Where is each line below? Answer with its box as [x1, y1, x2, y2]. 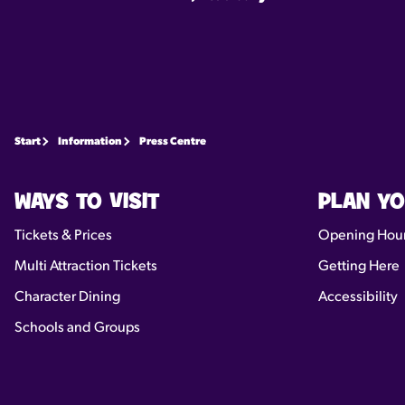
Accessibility [318, 289, 398, 305]
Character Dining [14, 289, 120, 305]
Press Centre [139, 136, 206, 147]
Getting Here [318, 259, 400, 274]
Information [58, 136, 122, 147]
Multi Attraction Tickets [14, 259, 157, 274]
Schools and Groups [14, 320, 140, 335]
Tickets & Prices [14, 228, 112, 243]
